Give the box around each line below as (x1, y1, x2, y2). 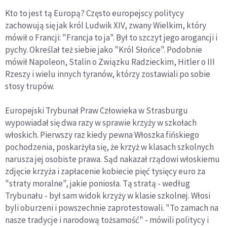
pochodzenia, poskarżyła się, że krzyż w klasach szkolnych (5, 141, 214, 153)
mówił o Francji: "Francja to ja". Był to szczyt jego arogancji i (5, 32, 217, 44)
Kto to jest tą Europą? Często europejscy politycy (5, 8, 184, 19)
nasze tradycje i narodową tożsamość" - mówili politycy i (5, 214, 209, 226)
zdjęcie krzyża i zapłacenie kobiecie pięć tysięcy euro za (5, 166, 205, 177)
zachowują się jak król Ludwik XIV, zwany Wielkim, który (5, 20, 206, 31)
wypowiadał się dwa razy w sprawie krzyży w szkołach (5, 117, 197, 129)
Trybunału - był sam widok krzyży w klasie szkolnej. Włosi (5, 190, 210, 202)
